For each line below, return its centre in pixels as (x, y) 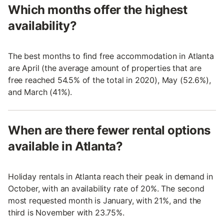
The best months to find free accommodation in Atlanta (111, 56)
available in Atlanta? (65, 146)
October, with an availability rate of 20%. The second (106, 188)
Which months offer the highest (98, 9)
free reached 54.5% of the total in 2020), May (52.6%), (109, 80)
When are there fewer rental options (109, 130)
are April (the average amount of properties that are (105, 68)
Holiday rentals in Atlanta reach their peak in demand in (111, 176)
